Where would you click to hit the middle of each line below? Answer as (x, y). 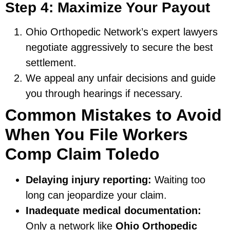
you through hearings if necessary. (104, 94)
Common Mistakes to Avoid (113, 115)
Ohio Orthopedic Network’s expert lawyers (122, 32)
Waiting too (178, 180)
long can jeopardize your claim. (96, 195)
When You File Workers (97, 135)
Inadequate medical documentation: (113, 211)
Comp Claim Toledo (82, 154)
